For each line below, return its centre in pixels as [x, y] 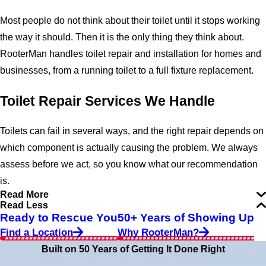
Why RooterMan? [158, 232]
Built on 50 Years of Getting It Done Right [133, 249]
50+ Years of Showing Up [186, 217]
